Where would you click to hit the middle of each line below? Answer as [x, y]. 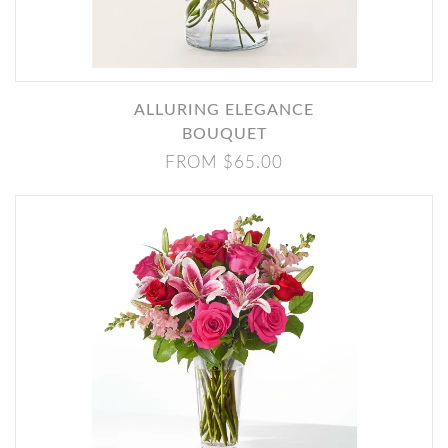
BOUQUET [224, 134]
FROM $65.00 [224, 162]
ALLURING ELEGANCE [140, 110]
